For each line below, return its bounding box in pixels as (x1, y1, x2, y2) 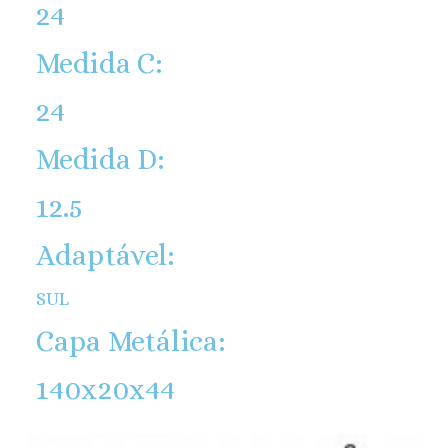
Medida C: (36, 47, 164, 81)
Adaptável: (36, 239, 176, 273)
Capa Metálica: (36, 325, 227, 359)
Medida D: (36, 143, 166, 177)
